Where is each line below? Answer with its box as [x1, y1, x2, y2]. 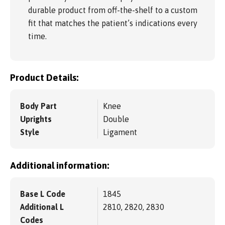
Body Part [20, 101, 57, 111]
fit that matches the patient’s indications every [28, 19, 197, 28]
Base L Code [20, 189, 65, 198]
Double [102, 115, 129, 124]
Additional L [20, 202, 64, 211]
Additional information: [10, 160, 109, 171]
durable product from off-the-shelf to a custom [28, 6, 197, 15]
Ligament [102, 128, 137, 137]
